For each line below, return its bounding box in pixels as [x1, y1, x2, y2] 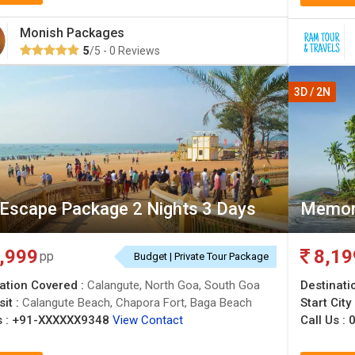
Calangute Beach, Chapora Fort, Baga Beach [22, 296, 252, 310]
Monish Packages [20, 25, 124, 40]
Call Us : [300, 313, 349, 327]
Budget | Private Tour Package [134, 250, 269, 262]
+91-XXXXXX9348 [12, 313, 109, 327]
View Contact [113, 313, 183, 327]
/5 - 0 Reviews [90, 44, 160, 57]
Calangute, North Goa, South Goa [87, 278, 260, 292]
